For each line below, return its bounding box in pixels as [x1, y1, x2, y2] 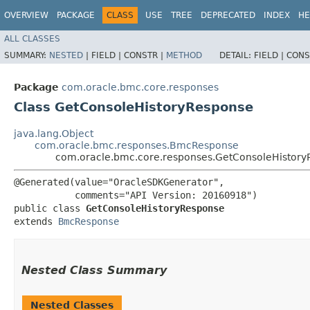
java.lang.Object [14, 127, 93, 139]
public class [14, 202, 86, 214]
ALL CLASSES [4, 33, 60, 44]
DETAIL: [219, 50, 254, 60]
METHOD [166, 50, 202, 60]
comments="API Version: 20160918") [14, 189, 257, 201]
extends [14, 215, 58, 227]
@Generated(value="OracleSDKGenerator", [14, 176, 224, 188]
